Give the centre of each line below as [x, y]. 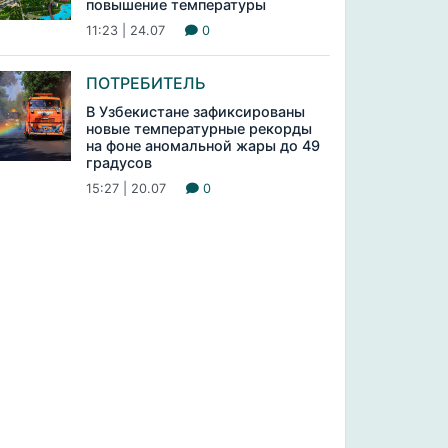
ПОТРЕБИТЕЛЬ [145, 83]
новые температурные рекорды [198, 128]
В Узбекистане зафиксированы [195, 111]
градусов [118, 162]
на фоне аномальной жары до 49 [202, 145]
